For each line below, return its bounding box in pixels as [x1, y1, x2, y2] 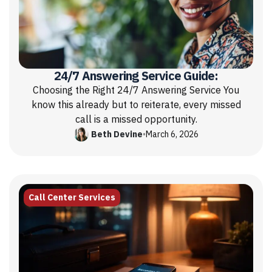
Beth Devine [90, 127, 143, 141]
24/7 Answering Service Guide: [53, 67, 219, 86]
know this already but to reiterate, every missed [31, 98, 241, 113]
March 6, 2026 [145, 127, 199, 141]
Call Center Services [29, 191, 115, 205]
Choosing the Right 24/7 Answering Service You [33, 83, 239, 98]
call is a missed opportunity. [75, 112, 197, 127]
